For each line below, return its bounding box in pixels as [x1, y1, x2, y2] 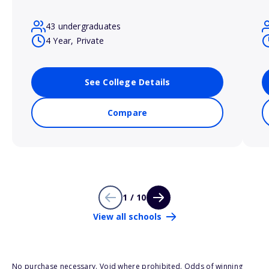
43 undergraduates [46, 20, 121, 32]
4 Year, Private [46, 35, 104, 47]
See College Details [84, 76, 171, 88]
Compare [107, 107, 148, 119]
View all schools [92, 211, 162, 223]
